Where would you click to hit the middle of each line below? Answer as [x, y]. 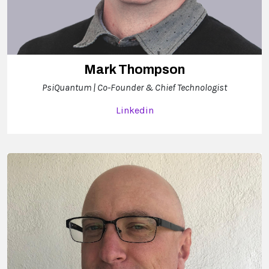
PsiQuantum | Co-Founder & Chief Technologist [134, 87]
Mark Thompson [134, 69]
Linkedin [134, 110]
